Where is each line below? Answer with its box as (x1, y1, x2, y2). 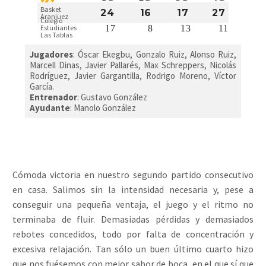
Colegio (40, 16, 62, 26)
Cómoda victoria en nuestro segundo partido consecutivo (12, 169, 254, 181)
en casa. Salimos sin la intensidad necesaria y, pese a (12, 183, 254, 196)
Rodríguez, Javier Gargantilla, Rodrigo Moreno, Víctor (30, 70, 236, 82)
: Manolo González (70, 102, 136, 114)
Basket (40, 4, 61, 14)
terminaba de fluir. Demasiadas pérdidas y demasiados (12, 213, 254, 226)
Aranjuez (40, 11, 68, 21)
